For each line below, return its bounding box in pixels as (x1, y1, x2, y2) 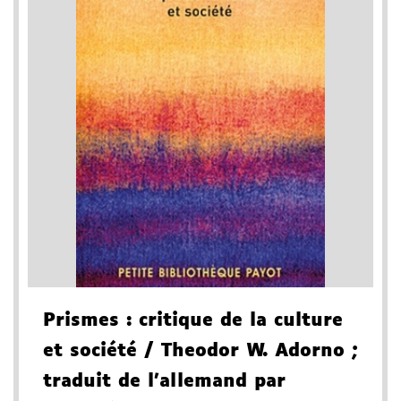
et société (43, 341, 137, 360)
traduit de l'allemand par (43, 371, 286, 390)
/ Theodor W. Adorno (137, 341, 345, 360)
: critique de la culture (119, 311, 343, 329)
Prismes (43, 311, 119, 329)
